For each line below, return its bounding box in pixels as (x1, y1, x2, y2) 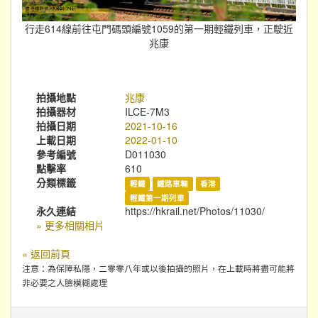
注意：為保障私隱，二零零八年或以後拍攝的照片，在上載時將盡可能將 (22, 262, 295, 275)
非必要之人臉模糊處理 (22, 276, 107, 289)
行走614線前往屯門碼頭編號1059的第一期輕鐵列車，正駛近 (25, 21, 293, 36)
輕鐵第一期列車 (129, 192, 185, 204)
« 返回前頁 (22, 246, 70, 261)
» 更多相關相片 (36, 218, 104, 233)
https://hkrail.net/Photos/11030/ (125, 204, 265, 219)
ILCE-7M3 (125, 104, 170, 119)
